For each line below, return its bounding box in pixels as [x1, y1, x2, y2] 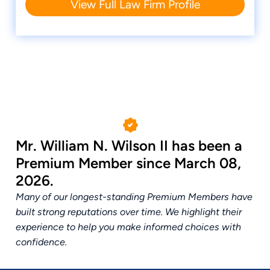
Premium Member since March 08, [16, 154, 241, 172]
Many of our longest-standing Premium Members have [16, 191, 253, 203]
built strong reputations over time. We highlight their [16, 206, 242, 218]
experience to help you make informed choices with [16, 221, 241, 233]
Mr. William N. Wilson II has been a [16, 137, 242, 155]
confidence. [16, 236, 67, 248]
